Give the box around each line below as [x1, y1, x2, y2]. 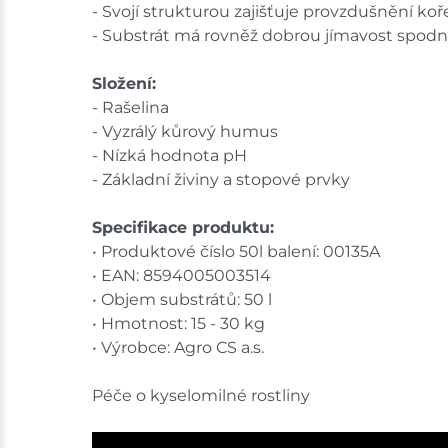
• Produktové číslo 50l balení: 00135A [92, 241, 380, 261]
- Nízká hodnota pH [92, 145, 247, 165]
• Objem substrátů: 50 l [92, 289, 272, 309]
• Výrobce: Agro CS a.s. [92, 337, 264, 357]
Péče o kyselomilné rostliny [92, 385, 310, 405]
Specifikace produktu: [92, 217, 274, 237]
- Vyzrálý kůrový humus [92, 121, 278, 141]
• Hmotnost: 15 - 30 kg [92, 313, 265, 333]
